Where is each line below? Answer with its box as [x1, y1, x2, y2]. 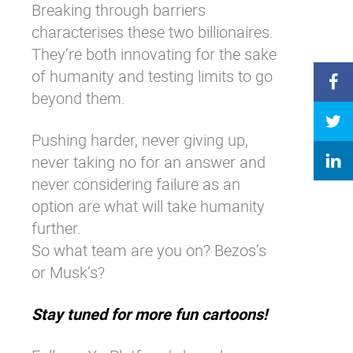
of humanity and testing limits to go [32, 65, 273, 87]
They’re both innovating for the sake [32, 43, 277, 65]
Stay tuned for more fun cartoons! [32, 303, 267, 325]
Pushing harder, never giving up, [32, 129, 248, 150]
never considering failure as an [32, 173, 240, 195]
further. [32, 217, 81, 239]
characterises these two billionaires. [32, 21, 273, 43]
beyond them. [32, 87, 125, 109]
